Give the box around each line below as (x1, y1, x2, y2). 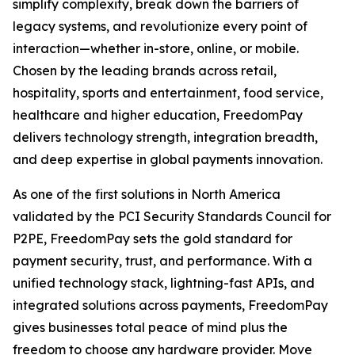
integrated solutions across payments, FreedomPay (13, 297, 328, 313)
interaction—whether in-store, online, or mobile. (13, 40, 299, 56)
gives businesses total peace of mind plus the (13, 319, 288, 335)
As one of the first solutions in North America (13, 186, 281, 202)
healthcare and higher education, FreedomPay (13, 107, 303, 123)
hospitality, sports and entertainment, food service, (13, 85, 323, 101)
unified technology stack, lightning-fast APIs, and (13, 275, 315, 291)
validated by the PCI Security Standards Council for (13, 208, 331, 224)
